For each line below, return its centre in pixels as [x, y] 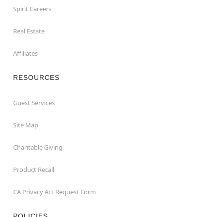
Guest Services [34, 102]
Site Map [25, 125]
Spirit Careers [32, 8]
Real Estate [29, 31]
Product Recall [33, 169]
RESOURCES [36, 77]
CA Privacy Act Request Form [54, 192]
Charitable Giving [38, 147]
